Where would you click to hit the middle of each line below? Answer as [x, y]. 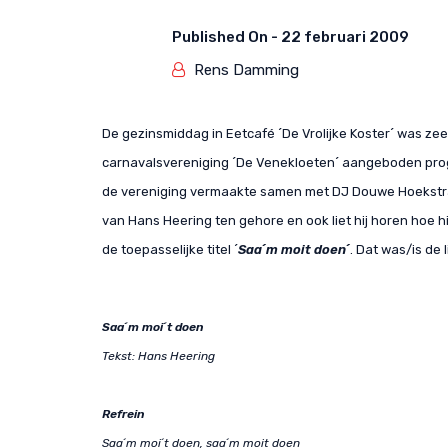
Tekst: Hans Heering [158, 356]
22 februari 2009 [345, 37]
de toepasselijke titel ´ [170, 249]
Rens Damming [246, 70]
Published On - [226, 37]
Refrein [123, 414]
